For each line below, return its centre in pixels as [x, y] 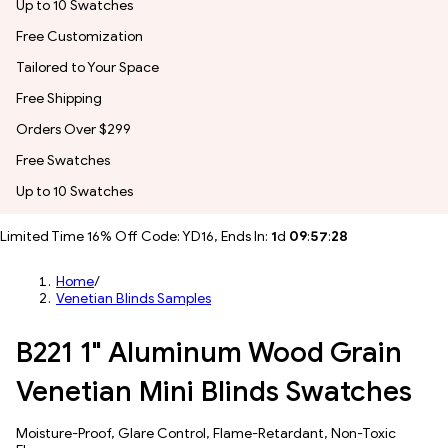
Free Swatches [63, 160]
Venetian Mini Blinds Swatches [214, 391]
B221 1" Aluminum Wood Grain [209, 352]
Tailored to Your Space [87, 67]
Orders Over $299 [73, 129]
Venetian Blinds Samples [133, 298]
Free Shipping [59, 98]
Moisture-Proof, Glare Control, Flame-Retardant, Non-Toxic [206, 433]
